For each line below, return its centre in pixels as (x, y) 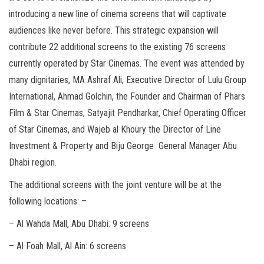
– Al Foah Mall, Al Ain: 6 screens (67, 246)
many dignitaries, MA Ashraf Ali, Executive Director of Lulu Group (128, 80)
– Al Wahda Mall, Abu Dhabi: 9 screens (79, 224)
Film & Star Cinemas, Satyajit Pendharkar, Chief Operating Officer (128, 113)
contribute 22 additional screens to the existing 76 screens (117, 47)
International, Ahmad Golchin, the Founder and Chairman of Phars (127, 97)
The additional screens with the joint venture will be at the (115, 185)
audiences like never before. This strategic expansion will (114, 31)
